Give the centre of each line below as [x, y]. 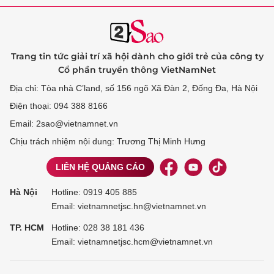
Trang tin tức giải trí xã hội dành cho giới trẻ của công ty [137, 56]
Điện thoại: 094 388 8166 [59, 106]
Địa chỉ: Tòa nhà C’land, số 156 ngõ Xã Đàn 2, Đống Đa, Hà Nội [134, 88]
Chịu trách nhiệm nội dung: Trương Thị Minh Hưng [108, 141]
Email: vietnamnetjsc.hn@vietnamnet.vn [129, 206]
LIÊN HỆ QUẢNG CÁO [100, 167]
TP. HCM [27, 228]
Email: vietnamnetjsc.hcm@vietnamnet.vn [132, 242]
